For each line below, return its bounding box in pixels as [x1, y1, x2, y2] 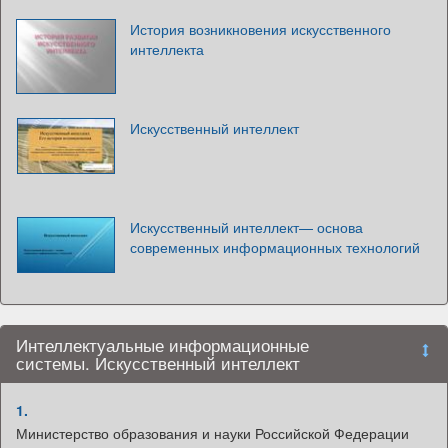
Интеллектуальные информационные [16, 333, 309, 357]
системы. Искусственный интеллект [16, 351, 300, 375]
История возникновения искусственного [130, 19, 391, 39]
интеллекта [130, 39, 204, 59]
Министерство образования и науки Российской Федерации [16, 423, 409, 443]
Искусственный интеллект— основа [130, 217, 363, 237]
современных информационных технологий [130, 237, 420, 257]
